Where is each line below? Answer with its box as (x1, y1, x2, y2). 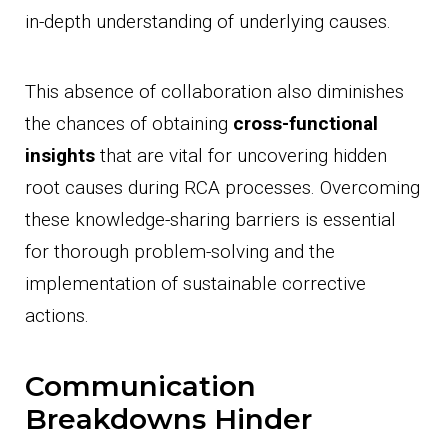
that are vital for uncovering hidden (95, 143, 387, 167)
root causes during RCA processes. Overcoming (25, 175, 420, 199)
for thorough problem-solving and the (25, 239, 335, 263)
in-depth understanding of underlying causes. (25, 9, 391, 33)
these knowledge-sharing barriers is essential (25, 207, 396, 231)
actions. (25, 303, 89, 327)
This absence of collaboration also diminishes (25, 79, 404, 103)
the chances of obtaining (25, 111, 233, 135)
